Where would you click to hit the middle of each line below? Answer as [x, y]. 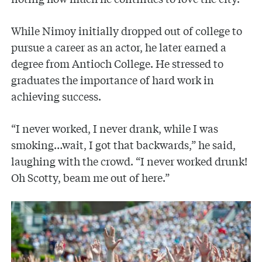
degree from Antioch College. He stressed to [118, 63]
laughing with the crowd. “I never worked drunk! [130, 161]
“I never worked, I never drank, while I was [115, 128]
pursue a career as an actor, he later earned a [119, 46]
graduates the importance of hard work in [113, 79]
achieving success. [56, 96]
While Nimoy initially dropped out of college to [127, 30]
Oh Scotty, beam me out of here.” [91, 177]
